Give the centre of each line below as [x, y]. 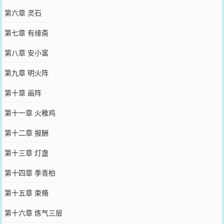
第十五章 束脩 [26, 192]
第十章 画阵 [23, 92]
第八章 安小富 [26, 52]
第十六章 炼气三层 [33, 212]
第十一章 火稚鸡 [30, 112]
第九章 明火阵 [26, 72]
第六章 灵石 [23, 12]
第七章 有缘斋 [26, 32]
